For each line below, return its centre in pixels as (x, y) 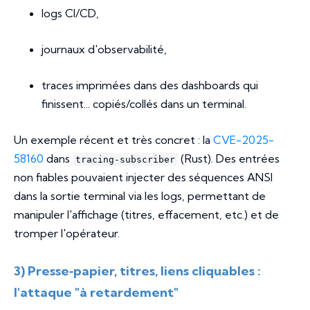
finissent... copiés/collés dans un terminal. (144, 104)
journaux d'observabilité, (104, 49)
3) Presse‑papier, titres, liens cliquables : (137, 271)
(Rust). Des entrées (229, 159)
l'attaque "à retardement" (96, 293)
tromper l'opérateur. (67, 234)
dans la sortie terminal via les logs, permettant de (140, 196)
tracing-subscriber (125, 160)
